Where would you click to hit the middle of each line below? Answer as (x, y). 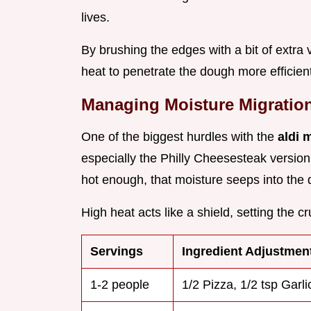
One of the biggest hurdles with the (179, 136)
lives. (95, 17)
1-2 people (120, 284)
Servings (117, 251)
